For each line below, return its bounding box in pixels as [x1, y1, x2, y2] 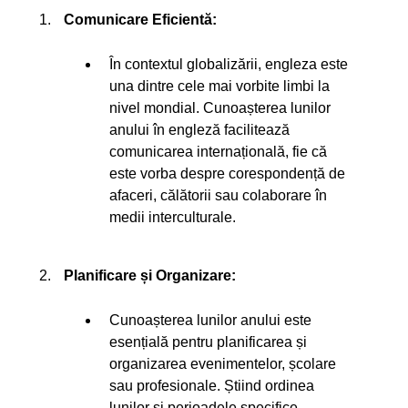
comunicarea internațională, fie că [109, 144, 327, 159]
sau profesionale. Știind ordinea [109, 378, 314, 393]
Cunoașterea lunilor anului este [109, 312, 311, 328]
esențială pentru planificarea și [109, 334, 307, 350]
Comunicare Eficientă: [64, 12, 217, 27]
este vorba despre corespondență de [109, 166, 345, 181]
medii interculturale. [109, 209, 236, 225]
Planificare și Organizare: [64, 268, 236, 283]
